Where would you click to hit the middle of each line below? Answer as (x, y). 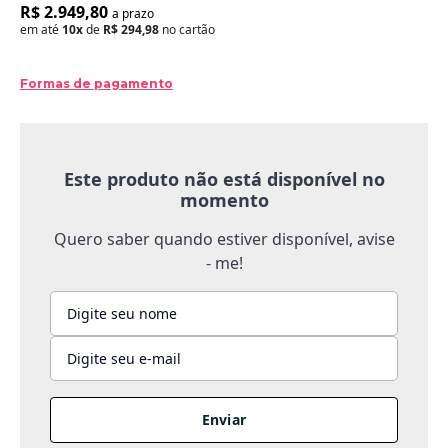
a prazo (133, 14)
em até (41, 30)
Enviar (224, 420)
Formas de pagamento (96, 84)
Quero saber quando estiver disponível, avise (224, 239)
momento (224, 200)
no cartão (187, 30)
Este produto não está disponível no (224, 179)
